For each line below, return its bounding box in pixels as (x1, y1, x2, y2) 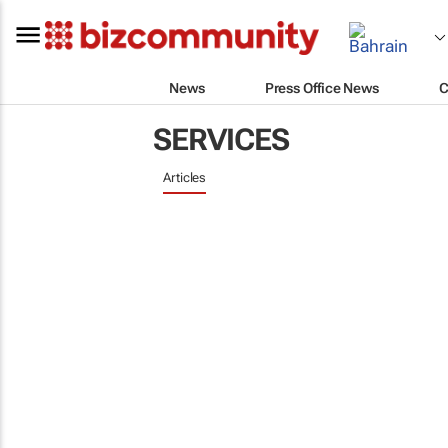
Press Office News (264, 79, 379, 96)
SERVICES (153, 122, 289, 157)
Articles (163, 170, 207, 185)
